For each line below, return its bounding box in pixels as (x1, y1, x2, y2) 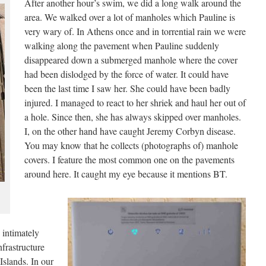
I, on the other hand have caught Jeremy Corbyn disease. (24, 125, 236, 137)
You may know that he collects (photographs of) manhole (24, 139, 238, 151)
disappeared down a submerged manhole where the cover (24, 53, 237, 66)
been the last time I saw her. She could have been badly (24, 82, 230, 94)
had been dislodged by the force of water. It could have (24, 68, 229, 80)
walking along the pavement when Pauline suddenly (24, 39, 219, 52)
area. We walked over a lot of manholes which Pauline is (24, 11, 235, 23)
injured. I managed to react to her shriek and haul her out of (24, 96, 246, 109)
